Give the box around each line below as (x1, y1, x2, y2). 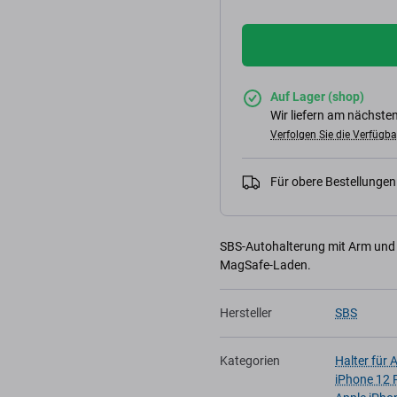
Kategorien (220, 354, 280, 368)
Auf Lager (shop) (270, 90, 364, 104)
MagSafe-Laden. (220, 258, 311, 272)
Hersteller (220, 306, 272, 320)
